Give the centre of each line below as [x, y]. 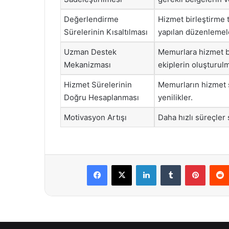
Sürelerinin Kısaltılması [106, 32]
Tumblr [191, 164]
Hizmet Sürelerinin [98, 85]
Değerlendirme [91, 19]
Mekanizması [87, 65]
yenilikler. [175, 97]
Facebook [122, 164]
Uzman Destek [90, 52]
